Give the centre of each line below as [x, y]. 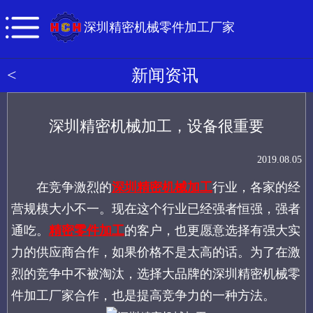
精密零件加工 [86, 231]
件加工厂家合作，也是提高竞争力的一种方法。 [143, 296]
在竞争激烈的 [61, 188]
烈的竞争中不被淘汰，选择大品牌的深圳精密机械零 [155, 274]
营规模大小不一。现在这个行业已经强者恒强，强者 [155, 209]
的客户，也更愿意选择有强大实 [212, 231]
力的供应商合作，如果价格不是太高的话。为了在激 [155, 253]
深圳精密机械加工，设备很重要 [156, 126]
